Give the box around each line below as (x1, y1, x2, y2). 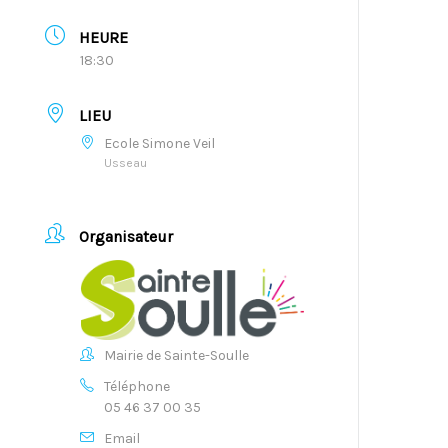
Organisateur (79, 226, 174, 246)
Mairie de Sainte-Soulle (104, 347, 250, 365)
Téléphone (104, 378, 171, 396)
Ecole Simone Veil (104, 135, 216, 153)
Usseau (104, 156, 148, 171)
